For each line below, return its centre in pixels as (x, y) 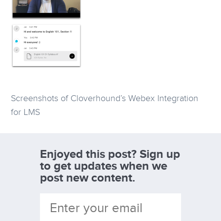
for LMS (26, 112)
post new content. (87, 178)
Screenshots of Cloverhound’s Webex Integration (105, 98)
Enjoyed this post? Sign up (110, 154)
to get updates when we (103, 166)
